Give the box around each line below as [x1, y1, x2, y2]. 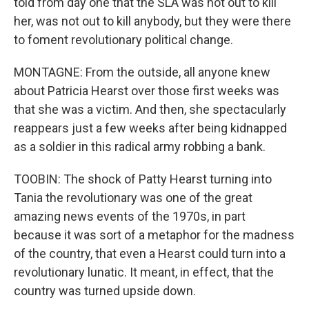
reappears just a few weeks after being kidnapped [14, 121, 287, 135]
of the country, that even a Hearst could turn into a [14, 246, 286, 261]
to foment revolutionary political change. [14, 32, 233, 47]
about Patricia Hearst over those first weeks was [14, 83, 279, 98]
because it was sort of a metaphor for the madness [14, 228, 295, 242]
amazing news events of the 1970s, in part [14, 209, 246, 223]
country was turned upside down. [14, 283, 196, 298]
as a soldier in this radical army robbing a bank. [14, 139, 266, 154]
